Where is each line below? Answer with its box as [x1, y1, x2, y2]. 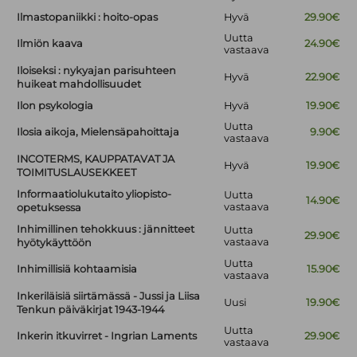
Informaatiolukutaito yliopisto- [17, 188, 172, 201]
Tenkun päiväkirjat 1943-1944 [17, 304, 165, 316]
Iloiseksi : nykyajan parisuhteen [17, 65, 177, 77]
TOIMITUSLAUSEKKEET [17, 167, 137, 179]
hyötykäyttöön [17, 237, 92, 249]
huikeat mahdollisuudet [17, 78, 142, 91]
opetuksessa [17, 202, 82, 214]
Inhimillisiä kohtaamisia [17, 263, 138, 276]
